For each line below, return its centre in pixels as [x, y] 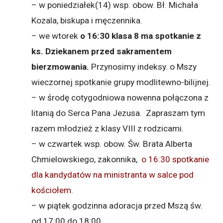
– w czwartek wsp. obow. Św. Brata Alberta [112, 144]
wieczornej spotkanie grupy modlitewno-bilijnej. [121, 82]
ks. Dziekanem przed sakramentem [102, 51]
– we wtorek [56, 36]
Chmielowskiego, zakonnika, [87, 159]
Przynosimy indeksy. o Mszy [143, 66]
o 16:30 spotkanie [175, 159]
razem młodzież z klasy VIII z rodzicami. [108, 128]
